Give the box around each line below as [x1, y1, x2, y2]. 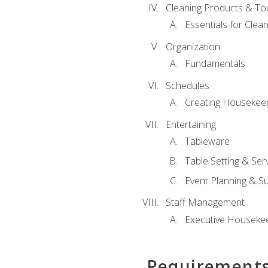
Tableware [184, 135, 230, 148]
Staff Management [165, 196, 245, 209]
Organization [165, 39, 220, 53]
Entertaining [165, 118, 216, 132]
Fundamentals [184, 57, 245, 71]
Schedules [165, 78, 209, 92]
